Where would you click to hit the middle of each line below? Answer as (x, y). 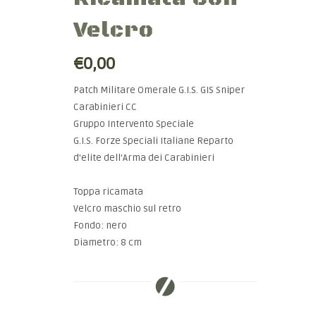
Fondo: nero (100, 226)
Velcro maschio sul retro (127, 209)
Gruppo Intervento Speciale (134, 124)
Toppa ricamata (108, 192)
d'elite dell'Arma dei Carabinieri (144, 158)
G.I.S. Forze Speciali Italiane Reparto (153, 141)
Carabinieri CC (105, 107)
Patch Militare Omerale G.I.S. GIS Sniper (159, 90)
